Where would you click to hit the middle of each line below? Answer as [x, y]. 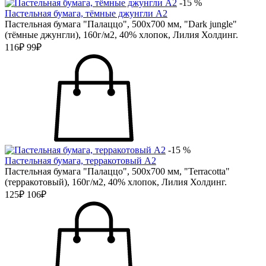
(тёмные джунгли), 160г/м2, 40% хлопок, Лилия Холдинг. [121, 35]
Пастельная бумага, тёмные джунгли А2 [86, 13]
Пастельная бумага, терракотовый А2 [80, 161]
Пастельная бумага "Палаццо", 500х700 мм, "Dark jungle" [121, 24]
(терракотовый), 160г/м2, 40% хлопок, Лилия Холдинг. [116, 182]
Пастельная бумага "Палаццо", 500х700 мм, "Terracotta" [117, 171]
